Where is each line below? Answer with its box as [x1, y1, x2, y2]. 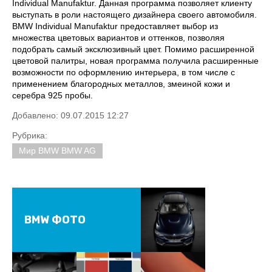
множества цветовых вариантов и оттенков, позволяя [12, 32, 225, 42]
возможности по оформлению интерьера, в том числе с [12, 67, 235, 77]
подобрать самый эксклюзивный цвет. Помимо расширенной [12, 44, 254, 54]
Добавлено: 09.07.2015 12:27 [12, 110, 129, 120]
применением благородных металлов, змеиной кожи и [12, 78, 230, 89]
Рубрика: [12, 130, 47, 140]
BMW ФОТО [24, 212, 86, 226]
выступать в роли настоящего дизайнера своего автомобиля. [12, 9, 257, 19]
